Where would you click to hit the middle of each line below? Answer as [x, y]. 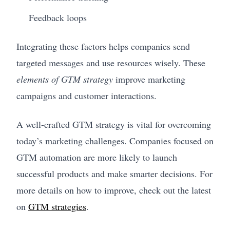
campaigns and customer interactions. [87, 95]
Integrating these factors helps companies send [103, 46]
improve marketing [149, 79]
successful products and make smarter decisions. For [114, 173]
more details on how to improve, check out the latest [114, 190]
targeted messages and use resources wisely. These [111, 62]
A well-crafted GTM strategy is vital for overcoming [114, 124]
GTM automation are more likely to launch [97, 157]
